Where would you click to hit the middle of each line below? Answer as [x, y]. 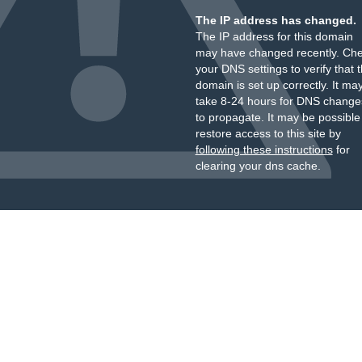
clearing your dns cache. [258, 166]
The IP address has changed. [276, 20]
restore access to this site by [268, 133]
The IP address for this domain [274, 36]
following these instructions [264, 149]
